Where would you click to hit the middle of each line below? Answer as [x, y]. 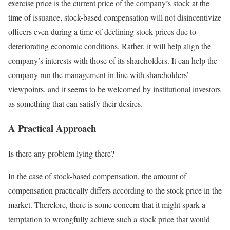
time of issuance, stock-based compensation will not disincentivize [115, 17]
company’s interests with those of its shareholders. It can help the [113, 60]
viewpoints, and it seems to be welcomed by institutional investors [114, 89]
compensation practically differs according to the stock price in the [115, 190]
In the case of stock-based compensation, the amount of [97, 176]
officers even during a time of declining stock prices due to [102, 31]
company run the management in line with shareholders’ [99, 74]
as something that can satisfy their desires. [75, 103]
